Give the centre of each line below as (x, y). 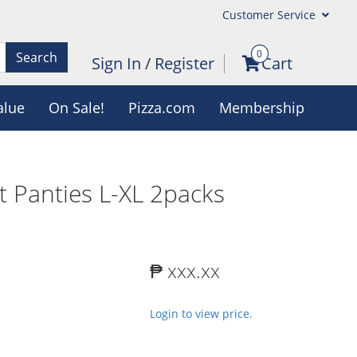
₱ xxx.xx (185, 271)
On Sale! (76, 108)
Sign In (118, 63)
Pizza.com (161, 108)
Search (36, 57)
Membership (261, 108)
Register (184, 63)
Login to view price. (201, 314)
